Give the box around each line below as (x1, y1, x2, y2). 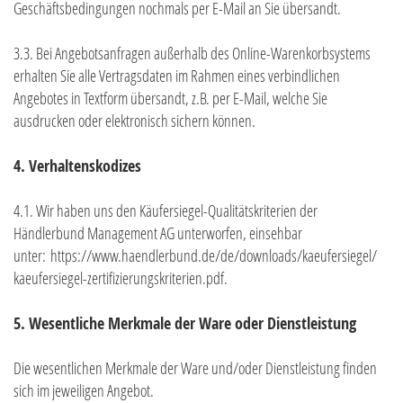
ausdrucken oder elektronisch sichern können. (13, 110, 255, 132)
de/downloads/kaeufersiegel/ (220, 245, 377, 267)
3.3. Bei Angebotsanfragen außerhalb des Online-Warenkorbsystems (13, 42, 371, 65)
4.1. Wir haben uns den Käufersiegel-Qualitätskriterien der (13, 200, 318, 222)
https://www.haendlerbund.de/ (50, 245, 220, 267)
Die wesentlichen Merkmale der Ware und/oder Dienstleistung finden (13, 357, 377, 380)
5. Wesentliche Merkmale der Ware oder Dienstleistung (13, 312, 356, 336)
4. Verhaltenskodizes (13, 155, 141, 178)
